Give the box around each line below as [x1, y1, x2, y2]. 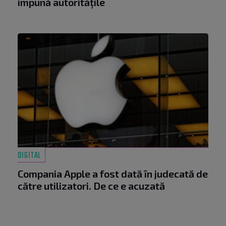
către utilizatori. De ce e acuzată [18, 180, 165, 192]
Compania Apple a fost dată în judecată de [18, 167, 208, 180]
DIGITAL [18, 149, 41, 163]
